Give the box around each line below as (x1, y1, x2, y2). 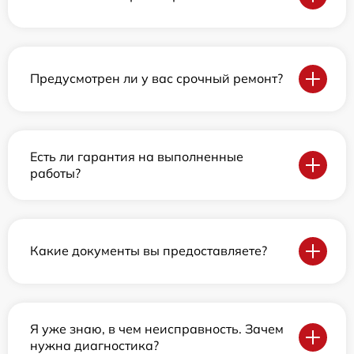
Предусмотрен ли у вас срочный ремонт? (30, 70, 283, 87)
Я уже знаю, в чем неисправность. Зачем (30, 320, 284, 337)
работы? (30, 164, 81, 181)
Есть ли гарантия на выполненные (30, 148, 243, 164)
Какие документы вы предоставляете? (30, 243, 267, 259)
